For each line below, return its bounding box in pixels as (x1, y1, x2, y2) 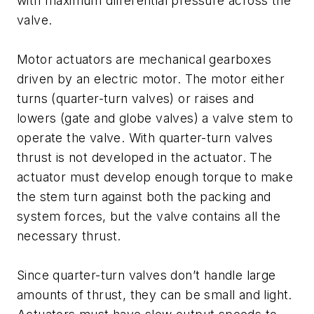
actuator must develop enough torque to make (17, 170, 294, 185)
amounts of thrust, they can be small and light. (17, 287, 292, 303)
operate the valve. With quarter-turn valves (17, 130, 273, 146)
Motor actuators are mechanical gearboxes (17, 52, 271, 67)
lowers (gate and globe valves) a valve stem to (17, 111, 294, 126)
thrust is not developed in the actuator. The (17, 150, 273, 165)
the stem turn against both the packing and (17, 189, 271, 205)
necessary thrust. (17, 228, 121, 244)
